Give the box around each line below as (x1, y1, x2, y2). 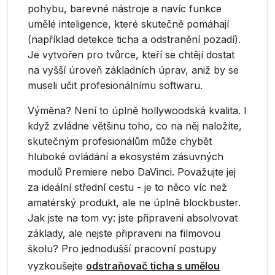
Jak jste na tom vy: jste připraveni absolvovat (28, 212, 238, 225)
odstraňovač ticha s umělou (86, 260, 220, 273)
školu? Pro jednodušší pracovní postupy (28, 242, 217, 255)
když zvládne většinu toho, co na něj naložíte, (28, 120, 242, 133)
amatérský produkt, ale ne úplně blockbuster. (28, 196, 241, 209)
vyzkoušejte (28, 260, 87, 273)
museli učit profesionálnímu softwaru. (28, 79, 203, 92)
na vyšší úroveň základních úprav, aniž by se (28, 64, 239, 77)
